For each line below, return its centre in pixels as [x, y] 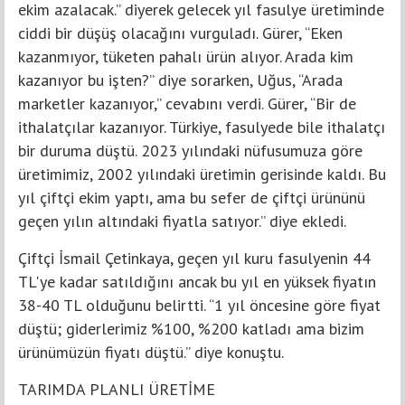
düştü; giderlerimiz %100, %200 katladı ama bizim [191, 329]
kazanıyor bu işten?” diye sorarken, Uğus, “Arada [180, 80]
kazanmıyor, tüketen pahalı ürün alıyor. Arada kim [186, 57]
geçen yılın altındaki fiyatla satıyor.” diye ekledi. [182, 221]
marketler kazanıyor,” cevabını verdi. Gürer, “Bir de [187, 104]
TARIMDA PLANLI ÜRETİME [117, 390]
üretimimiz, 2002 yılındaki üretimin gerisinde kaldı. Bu [202, 174]
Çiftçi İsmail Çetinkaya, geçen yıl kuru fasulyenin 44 [194, 259]
